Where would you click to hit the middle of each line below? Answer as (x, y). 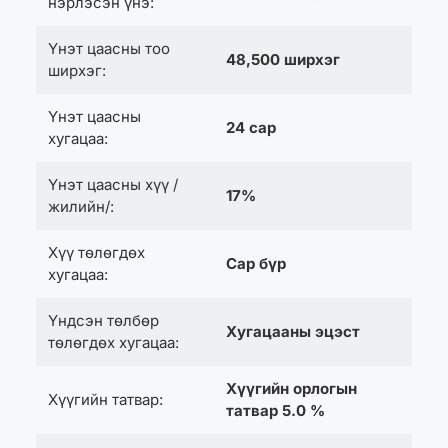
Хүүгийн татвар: (105, 400)
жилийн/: (80, 207)
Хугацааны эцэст (292, 332)
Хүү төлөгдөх (96, 253)
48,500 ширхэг (282, 60)
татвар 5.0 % (275, 411)
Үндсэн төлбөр (103, 321)
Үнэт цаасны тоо (108, 49)
